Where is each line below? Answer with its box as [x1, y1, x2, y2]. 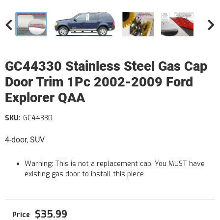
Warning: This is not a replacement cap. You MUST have [25, 159, 205, 168]
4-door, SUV [5, 135, 45, 144]
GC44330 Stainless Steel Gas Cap [5, 58, 207, 74]
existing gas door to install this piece [25, 169, 144, 179]
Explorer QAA [5, 90, 85, 106]
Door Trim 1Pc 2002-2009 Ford [5, 74, 193, 90]
